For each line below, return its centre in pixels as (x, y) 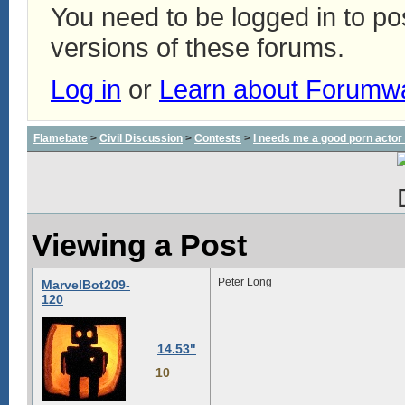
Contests (218, 138)
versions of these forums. (198, 47)
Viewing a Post (139, 245)
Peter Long (245, 282)
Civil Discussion (141, 138)
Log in (86, 89)
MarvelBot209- (86, 285)
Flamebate (61, 138)
